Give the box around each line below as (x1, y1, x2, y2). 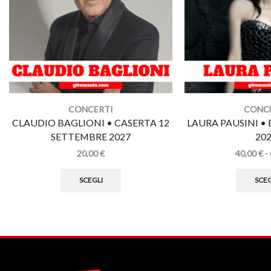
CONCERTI (68, 103, 113, 114)
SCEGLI (79, 175, 103, 185)
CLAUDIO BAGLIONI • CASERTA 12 (12, 116, 169, 128)
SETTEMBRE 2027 (51, 130, 131, 142)
